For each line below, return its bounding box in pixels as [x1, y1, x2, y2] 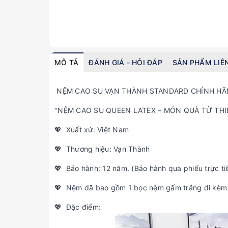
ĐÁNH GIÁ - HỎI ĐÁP [89, 58, 162, 67]
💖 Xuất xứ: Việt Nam [54, 125, 129, 134]
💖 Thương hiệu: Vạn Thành [54, 145, 150, 154]
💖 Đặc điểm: [54, 203, 101, 212]
